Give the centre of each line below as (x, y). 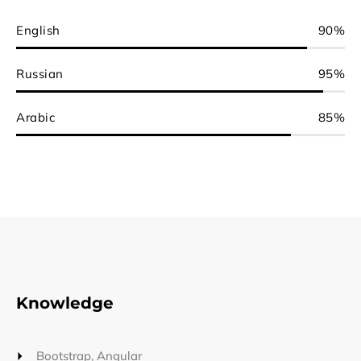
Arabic (35, 117)
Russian (40, 73)
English (38, 30)
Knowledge (65, 303)
